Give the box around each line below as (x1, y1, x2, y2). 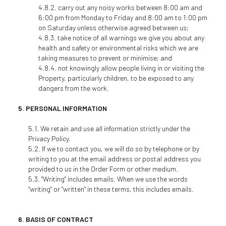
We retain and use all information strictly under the (40, 124, 190, 133)
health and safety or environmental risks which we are (38, 43, 198, 52)
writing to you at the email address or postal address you (28, 154, 201, 163)
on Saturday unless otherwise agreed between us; (38, 23, 189, 32)
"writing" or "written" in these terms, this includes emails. (28, 185, 194, 193)
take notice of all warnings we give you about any (57, 33, 204, 42)
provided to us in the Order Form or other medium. (28, 164, 178, 173)
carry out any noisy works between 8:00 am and (58, 3, 202, 12)
